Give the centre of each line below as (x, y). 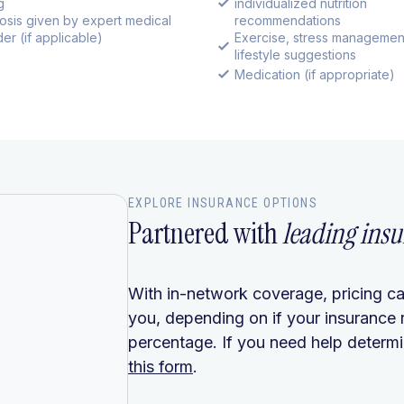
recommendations (288, 21)
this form (161, 367)
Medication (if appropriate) (315, 75)
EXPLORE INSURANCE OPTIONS (223, 203)
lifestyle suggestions (295, 55)
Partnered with (205, 234)
